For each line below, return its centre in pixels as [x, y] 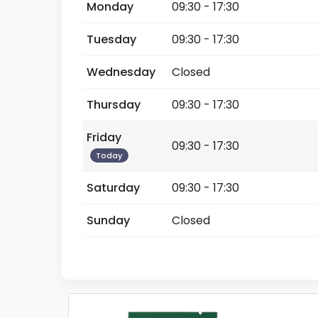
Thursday [114, 105]
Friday [104, 137]
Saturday [113, 188]
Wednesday [121, 72]
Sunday [108, 220]
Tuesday [111, 39]
